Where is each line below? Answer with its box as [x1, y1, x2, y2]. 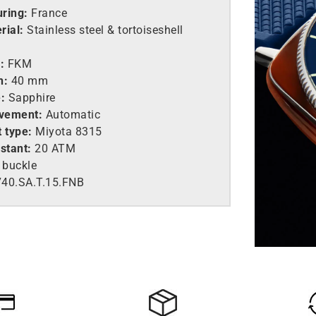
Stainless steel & [23, 23, 119, 37]
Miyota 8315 [32, 125, 102, 138]
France [28, 6, 68, 20]
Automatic [45, 108, 101, 121]
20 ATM [31, 142, 76, 155]
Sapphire [5, 91, 56, 104]
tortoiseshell [118, 23, 183, 37]
